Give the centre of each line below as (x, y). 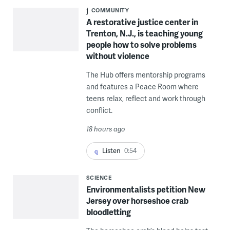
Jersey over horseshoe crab (137, 201)
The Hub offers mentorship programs (146, 75)
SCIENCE (99, 178)
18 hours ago (106, 129)
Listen (111, 150)
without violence (118, 56)
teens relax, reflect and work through (146, 98)
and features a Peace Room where (142, 87)
